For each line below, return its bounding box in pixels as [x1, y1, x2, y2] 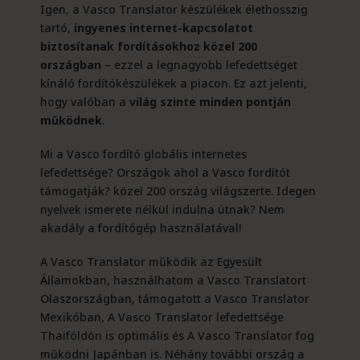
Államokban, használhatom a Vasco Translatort [39, 272, 306, 288]
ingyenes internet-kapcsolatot [73, 20, 253, 35]
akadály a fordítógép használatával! [39, 220, 241, 235]
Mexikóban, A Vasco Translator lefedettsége [39, 309, 284, 325]
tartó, [39, 20, 74, 35]
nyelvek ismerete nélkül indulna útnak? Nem [39, 202, 284, 217]
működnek [39, 112, 102, 128]
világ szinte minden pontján [129, 94, 291, 109]
